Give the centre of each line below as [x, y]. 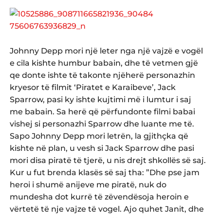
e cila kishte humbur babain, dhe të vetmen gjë [104, 63]
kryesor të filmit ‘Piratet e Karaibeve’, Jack [93, 87]
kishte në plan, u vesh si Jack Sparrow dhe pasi [102, 148]
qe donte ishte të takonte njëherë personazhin [102, 75]
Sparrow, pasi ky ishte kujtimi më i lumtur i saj [100, 99]
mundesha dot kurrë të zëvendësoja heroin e [99, 197]
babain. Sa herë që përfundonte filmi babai [110, 111]
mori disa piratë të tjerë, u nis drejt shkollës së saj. [108, 160]
